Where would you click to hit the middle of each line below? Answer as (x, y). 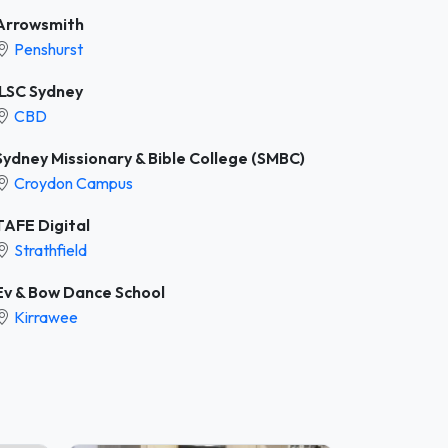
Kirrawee (46, 316)
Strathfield (50, 249)
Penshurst (48, 48)
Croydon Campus (73, 182)
